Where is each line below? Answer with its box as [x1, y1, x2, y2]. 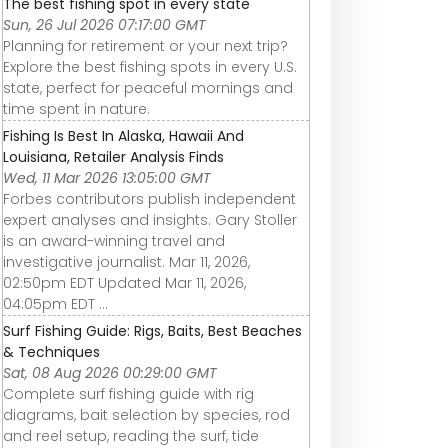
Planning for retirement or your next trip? [3, 35, 288, 56]
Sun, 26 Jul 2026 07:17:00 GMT [3, 14, 206, 35]
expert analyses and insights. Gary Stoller [3, 209, 297, 230]
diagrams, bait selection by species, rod [3, 404, 290, 425]
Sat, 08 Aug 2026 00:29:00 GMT [3, 362, 217, 383]
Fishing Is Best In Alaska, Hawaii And [3, 125, 244, 146]
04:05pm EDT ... [3, 293, 108, 314]
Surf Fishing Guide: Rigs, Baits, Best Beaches [3, 320, 302, 341]
